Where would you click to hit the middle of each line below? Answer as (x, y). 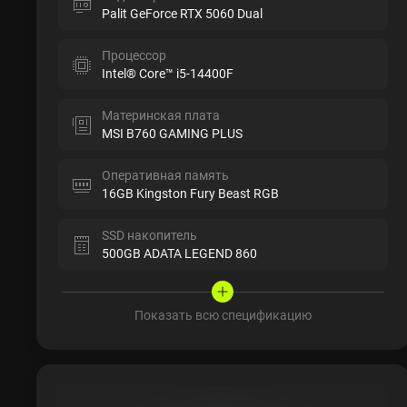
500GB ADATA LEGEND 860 (179, 253)
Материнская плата (161, 115)
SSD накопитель (149, 235)
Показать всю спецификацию (223, 315)
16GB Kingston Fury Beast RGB (190, 194)
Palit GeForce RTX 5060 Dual (182, 14)
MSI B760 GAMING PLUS (172, 134)
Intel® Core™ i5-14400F (168, 74)
